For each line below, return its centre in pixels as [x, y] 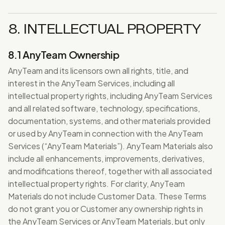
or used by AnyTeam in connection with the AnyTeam [105, 133]
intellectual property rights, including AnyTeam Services [110, 96]
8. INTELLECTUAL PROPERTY [105, 29]
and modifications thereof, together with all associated [110, 171]
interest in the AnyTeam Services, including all [91, 83]
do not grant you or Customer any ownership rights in [105, 209]
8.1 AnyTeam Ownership [64, 54]
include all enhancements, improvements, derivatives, [106, 158]
